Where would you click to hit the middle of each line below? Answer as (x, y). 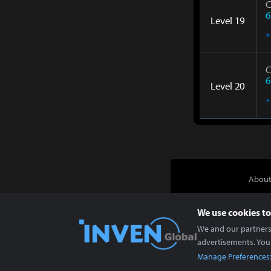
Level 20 (228, 85)
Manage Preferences (233, 256)
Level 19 (228, 20)
